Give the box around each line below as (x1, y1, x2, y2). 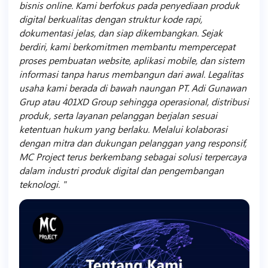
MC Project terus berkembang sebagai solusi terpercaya (19, 150, 246, 163)
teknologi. (19, 178, 62, 191)
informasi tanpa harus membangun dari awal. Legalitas (19, 68, 243, 81)
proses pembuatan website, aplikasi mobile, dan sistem (19, 54, 245, 67)
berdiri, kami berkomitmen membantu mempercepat (19, 40, 235, 53)
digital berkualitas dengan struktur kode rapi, (19, 13, 202, 26)
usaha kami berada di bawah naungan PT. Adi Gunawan (19, 81, 246, 95)
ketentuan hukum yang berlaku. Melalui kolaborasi (19, 123, 227, 136)
